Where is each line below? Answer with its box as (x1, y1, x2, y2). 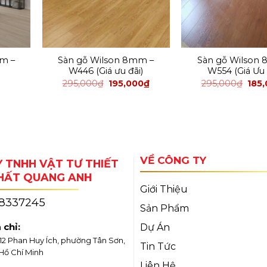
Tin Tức (139, 241, 176, 253)
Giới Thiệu (139, 184, 188, 195)
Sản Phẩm (139, 203, 189, 215)
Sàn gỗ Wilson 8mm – (58, 55, 154, 66)
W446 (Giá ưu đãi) (69, 66, 144, 77)
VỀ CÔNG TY (139, 153, 206, 166)
